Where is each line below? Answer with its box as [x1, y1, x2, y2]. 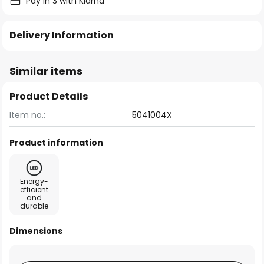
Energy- [20, 176, 48, 186]
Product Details [9, 90, 88, 103]
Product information [9, 137, 103, 148]
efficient [20, 184, 48, 194]
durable [20, 201, 48, 211]
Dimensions [9, 225, 62, 237]
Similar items [9, 64, 82, 78]
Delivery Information [9, 28, 114, 42]
